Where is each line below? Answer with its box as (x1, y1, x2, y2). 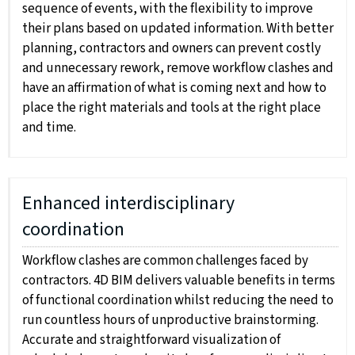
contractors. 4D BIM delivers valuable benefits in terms (22, 271, 335, 291)
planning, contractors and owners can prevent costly (22, 39, 321, 59)
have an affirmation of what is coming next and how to (22, 78, 326, 98)
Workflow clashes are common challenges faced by (22, 251, 308, 271)
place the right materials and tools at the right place (22, 98, 321, 118)
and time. (22, 118, 76, 138)
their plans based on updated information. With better (22, 19, 334, 39)
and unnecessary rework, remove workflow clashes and (22, 59, 334, 78)
